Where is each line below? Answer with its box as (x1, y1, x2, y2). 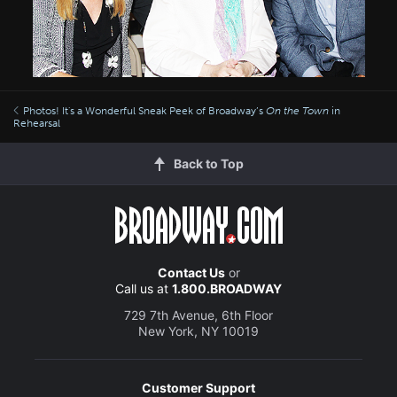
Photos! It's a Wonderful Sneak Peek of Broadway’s (23, 104, 266, 117)
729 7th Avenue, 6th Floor (124, 307, 273, 323)
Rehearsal (13, 116, 60, 129)
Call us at (115, 280, 172, 296)
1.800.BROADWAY (172, 280, 282, 296)
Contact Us (157, 264, 225, 280)
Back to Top (173, 155, 244, 171)
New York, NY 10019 (138, 323, 259, 339)
